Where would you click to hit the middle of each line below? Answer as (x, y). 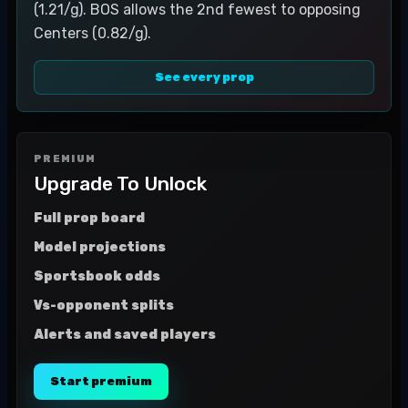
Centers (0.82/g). (92, 33)
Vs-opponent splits (104, 306)
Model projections (100, 247)
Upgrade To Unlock (120, 184)
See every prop (204, 77)
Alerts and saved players (125, 335)
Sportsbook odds (97, 276)
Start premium (101, 381)
